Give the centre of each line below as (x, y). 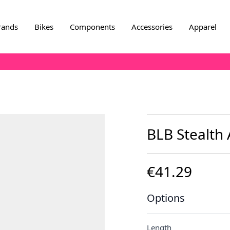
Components (92, 27)
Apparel (203, 27)
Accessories (152, 27)
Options (166, 198)
